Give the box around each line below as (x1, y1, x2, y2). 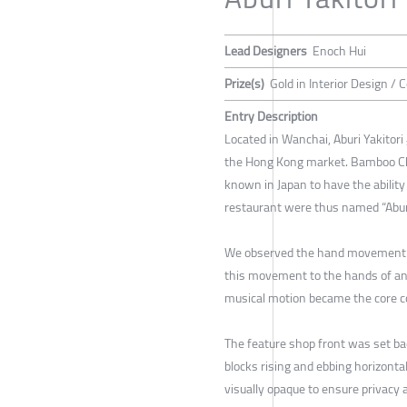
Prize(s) (224, 72, 264, 96)
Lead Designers (224, 39, 307, 64)
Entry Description (224, 104, 318, 129)
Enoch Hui (313, 39, 366, 64)
